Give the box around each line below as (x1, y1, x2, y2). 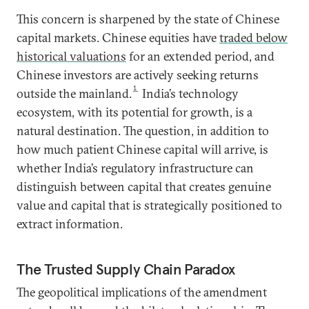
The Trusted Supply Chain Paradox (17, 259, 235, 279)
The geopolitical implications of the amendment (17, 284, 267, 300)
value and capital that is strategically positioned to (17, 197, 282, 213)
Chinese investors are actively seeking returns (17, 67, 259, 83)
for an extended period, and (126, 48, 275, 64)
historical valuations (17, 48, 126, 64)
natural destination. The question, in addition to (17, 123, 269, 139)
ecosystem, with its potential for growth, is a (17, 104, 252, 120)
